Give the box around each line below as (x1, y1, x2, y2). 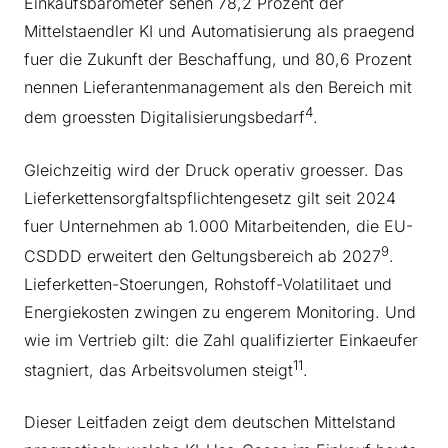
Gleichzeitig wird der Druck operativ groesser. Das (24, 159, 403, 180)
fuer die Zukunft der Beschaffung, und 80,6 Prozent (24, 49, 412, 70)
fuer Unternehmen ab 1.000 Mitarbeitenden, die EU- (24, 215, 413, 236)
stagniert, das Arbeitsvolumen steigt (24, 360, 293, 381)
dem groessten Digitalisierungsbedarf (24, 107, 305, 128)
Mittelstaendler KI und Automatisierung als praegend (24, 21, 415, 42)
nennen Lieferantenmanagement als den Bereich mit (24, 77, 412, 98)
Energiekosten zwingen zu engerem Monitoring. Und (24, 301, 416, 322)
